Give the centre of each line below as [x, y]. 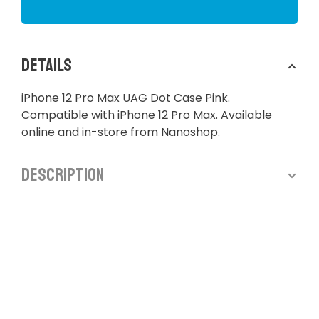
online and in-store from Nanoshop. [121, 132]
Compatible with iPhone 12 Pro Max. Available [147, 115]
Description [63, 176]
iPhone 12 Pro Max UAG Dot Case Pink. [126, 98]
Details [47, 66]
